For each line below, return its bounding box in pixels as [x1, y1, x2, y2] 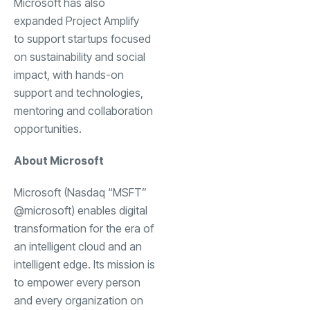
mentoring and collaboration [14, 103, 153, 118]
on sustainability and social [14, 49, 145, 64]
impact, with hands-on [14, 67, 124, 82]
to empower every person [14, 275, 140, 289]
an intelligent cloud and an [14, 239, 142, 253]
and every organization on [14, 293, 143, 307]
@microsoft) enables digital [14, 203, 147, 217]
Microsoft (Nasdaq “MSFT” [14, 185, 147, 199]
